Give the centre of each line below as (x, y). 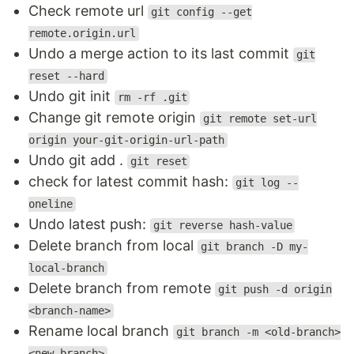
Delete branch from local (113, 246)
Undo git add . (78, 160)
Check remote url (88, 11)
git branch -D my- (254, 247)
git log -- (267, 183)
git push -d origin (275, 290)
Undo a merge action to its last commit (161, 54)
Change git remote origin (114, 118)
